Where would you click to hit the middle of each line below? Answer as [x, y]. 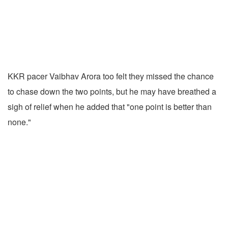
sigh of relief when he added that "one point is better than [110, 107]
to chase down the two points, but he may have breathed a [112, 92]
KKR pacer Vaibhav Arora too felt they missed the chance [111, 76]
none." [19, 122]
